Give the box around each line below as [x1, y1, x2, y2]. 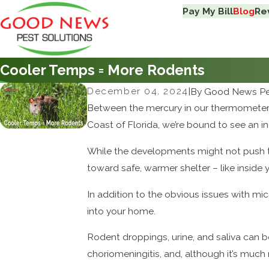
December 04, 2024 [87, 85, 189, 97]
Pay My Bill [183, 5, 234, 17]
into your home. [87, 205, 156, 217]
